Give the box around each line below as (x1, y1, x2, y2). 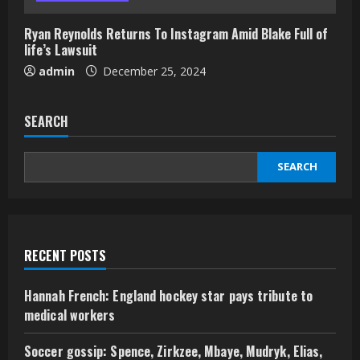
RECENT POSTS (24, 245, 106, 265)
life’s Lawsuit (24, 39, 97, 59)
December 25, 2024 (100, 63, 206, 79)
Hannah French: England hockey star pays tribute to (24, 285, 313, 305)
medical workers (24, 305, 116, 325)
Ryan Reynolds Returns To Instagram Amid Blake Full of (24, 23, 328, 43)
